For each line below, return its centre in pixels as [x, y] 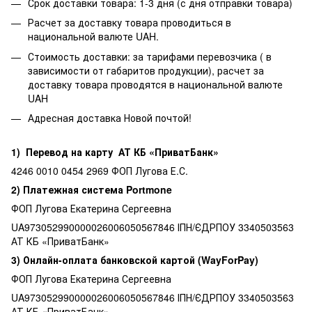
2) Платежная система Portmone [92, 189]
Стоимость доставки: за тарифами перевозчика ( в [150, 56]
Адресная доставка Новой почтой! [110, 118]
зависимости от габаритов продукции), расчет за [146, 70]
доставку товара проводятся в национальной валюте [155, 84]
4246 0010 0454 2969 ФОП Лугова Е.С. [100, 170]
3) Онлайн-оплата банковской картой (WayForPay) [135, 259]
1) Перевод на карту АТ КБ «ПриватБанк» [115, 151]
